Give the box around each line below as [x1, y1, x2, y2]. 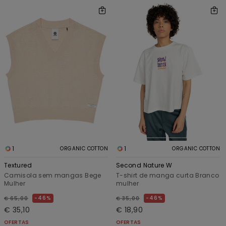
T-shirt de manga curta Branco [116, 171, 219, 180]
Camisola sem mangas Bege [4, 171, 101, 180]
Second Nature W [116, 160, 173, 169]
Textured [4, 160, 32, 169]
